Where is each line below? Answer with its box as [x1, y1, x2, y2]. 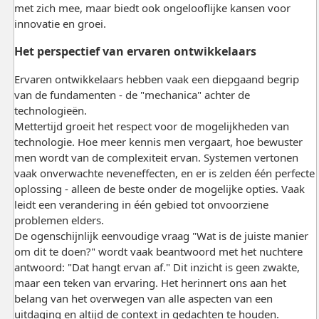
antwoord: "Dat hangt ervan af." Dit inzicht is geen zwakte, [14, 259, 300, 274]
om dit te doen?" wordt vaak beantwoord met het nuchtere [14, 244, 303, 258]
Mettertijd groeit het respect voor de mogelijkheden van [14, 118, 289, 133]
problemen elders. [14, 212, 104, 227]
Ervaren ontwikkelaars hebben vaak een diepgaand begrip [14, 71, 299, 86]
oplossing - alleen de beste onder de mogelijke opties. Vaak [14, 181, 305, 196]
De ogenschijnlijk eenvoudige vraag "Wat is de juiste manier [14, 228, 308, 243]
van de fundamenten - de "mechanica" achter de [14, 87, 250, 102]
